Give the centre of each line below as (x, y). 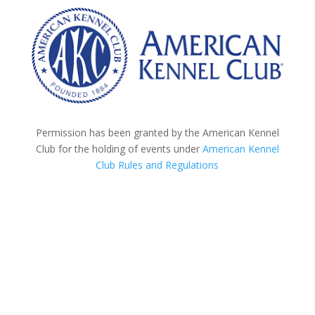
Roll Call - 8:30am (95, 294)
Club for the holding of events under (119, 149)
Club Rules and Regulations (157, 165)
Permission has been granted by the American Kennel (157, 133)
